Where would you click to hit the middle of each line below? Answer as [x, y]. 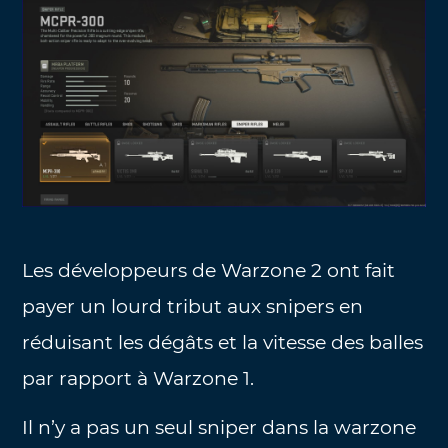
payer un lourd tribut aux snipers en [193, 307]
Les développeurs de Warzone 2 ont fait [209, 271]
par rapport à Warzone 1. [138, 379]
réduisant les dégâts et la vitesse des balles [223, 343]
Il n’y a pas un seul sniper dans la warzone [219, 427]
